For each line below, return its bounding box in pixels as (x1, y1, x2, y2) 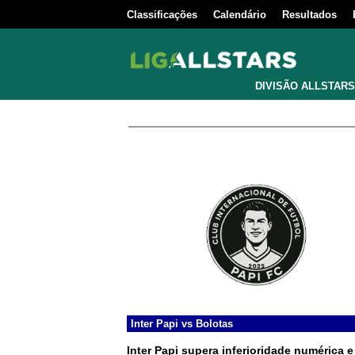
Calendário (213, 9, 266, 21)
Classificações (127, 9, 197, 21)
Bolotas (196, 318, 233, 330)
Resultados (282, 9, 337, 21)
